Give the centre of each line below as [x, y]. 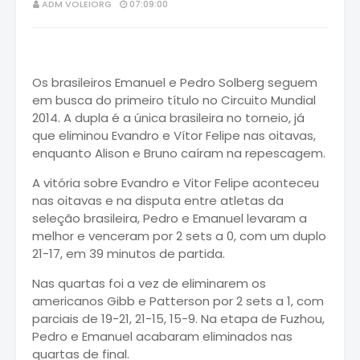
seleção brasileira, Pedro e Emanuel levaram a [170, 218]
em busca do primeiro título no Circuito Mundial [174, 100]
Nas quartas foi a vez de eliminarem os [149, 283]
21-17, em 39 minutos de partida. [129, 253]
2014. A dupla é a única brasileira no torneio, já [168, 117]
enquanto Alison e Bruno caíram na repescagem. [179, 153]
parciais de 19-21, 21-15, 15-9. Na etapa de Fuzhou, [178, 318]
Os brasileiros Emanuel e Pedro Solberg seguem [175, 82]
